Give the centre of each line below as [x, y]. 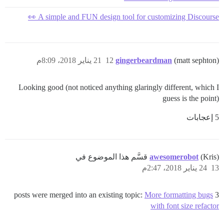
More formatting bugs [179, 194]
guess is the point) [191, 98]
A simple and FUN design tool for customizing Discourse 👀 [128, 16]
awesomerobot [174, 156]
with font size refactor [185, 205]
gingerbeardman [144, 60]
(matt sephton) [196, 60]
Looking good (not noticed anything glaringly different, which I [119, 87]
